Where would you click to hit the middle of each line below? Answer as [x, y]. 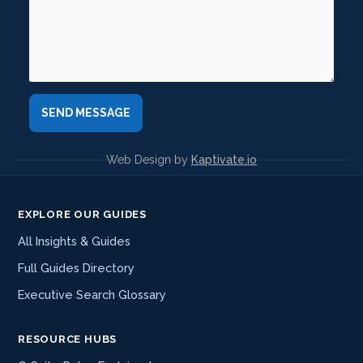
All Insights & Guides [74, 241]
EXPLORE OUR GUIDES [83, 214]
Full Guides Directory [76, 267]
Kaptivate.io [224, 159]
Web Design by [149, 159]
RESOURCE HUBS [68, 339]
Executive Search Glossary [92, 294]
